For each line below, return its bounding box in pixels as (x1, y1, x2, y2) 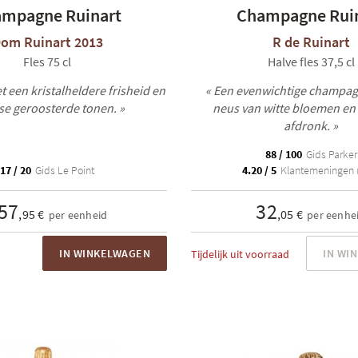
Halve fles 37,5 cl (267, 54, 355, 70)
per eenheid (48, 208, 108, 222)
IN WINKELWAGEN (59, 246, 150, 261)
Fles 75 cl (23, 54, 71, 70)
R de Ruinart (272, 33, 350, 51)
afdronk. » (284, 117, 338, 133)
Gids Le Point (33, 163, 94, 177)
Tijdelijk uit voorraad (191, 247, 289, 261)
